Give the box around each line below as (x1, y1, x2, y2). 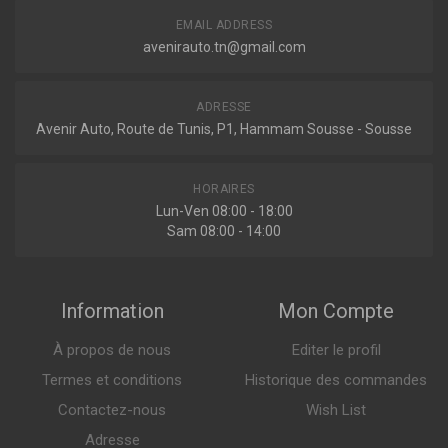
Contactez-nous (58, 401, 166, 420)
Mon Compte (278, 299, 394, 324)
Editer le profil (291, 341, 381, 360)
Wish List (306, 401, 366, 420)
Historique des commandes (245, 371, 427, 390)
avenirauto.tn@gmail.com (142, 39, 306, 56)
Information (60, 299, 164, 324)
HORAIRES (193, 182, 255, 197)
